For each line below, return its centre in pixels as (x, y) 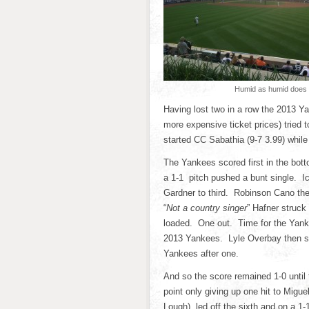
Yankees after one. (201, 253)
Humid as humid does (270, 89)
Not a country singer (207, 208)
